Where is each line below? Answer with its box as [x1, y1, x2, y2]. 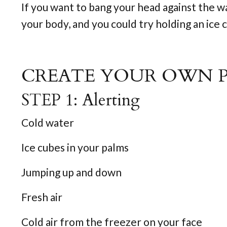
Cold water [21, 116, 74, 129]
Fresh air [21, 190, 62, 203]
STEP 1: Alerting [21, 89, 140, 111]
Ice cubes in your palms [21, 140, 129, 154]
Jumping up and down [21, 165, 122, 178]
